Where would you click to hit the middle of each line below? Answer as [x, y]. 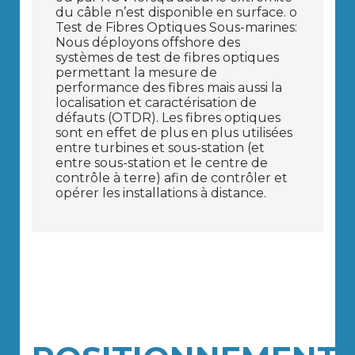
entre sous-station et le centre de [162, 163]
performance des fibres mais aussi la [169, 88]
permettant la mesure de [136, 73]
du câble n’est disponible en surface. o [176, 13]
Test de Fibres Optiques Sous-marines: [176, 28]
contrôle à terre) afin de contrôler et [172, 178]
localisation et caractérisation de [156, 103]
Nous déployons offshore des [148, 43]
